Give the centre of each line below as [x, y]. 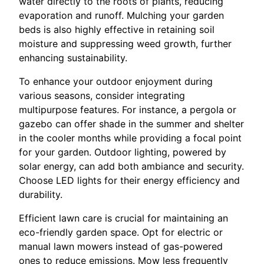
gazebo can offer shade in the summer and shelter [131, 123]
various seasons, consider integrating [102, 95]
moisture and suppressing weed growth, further [125, 43]
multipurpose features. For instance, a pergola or [128, 109]
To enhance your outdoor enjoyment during [116, 81]
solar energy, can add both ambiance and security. [131, 166]
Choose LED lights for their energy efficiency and [129, 180]
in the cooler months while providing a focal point [130, 138]
